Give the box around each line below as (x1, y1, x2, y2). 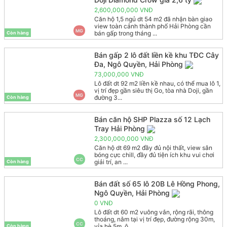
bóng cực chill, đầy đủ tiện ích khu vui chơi (94, 151, 214, 159)
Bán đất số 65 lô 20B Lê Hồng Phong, (94, 179, 220, 188)
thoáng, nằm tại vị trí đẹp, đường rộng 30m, (94, 215, 215, 223)
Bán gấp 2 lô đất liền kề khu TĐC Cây (94, 50, 219, 59)
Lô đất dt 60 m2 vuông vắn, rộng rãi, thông (94, 208, 213, 216)
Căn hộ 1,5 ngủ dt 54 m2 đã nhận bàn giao (94, 15, 212, 23)
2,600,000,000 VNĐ (94, 6, 153, 14)
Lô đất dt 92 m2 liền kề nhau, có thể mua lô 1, (94, 79, 220, 87)
